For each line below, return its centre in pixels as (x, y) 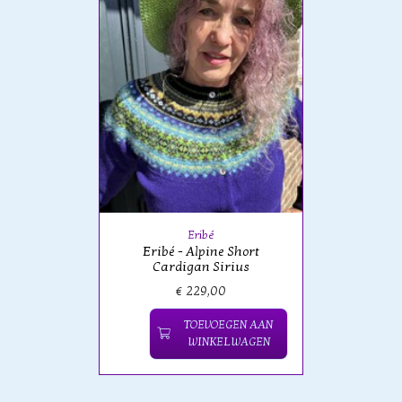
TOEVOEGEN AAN (228, 324)
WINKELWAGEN (228, 341)
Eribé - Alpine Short (201, 251)
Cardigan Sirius (201, 267)
